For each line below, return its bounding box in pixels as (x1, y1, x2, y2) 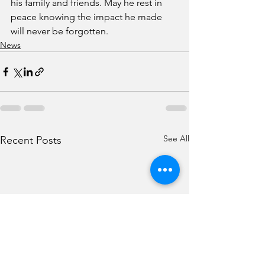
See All (163, 133, 189, 144)
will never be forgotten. (11, 25, 108, 37)
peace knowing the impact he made (11, 11, 164, 22)
